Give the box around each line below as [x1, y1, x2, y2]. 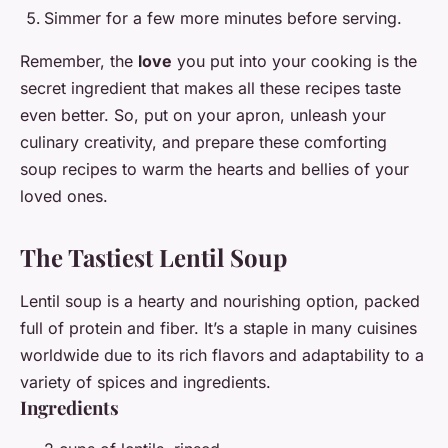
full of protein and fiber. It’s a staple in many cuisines [20, 318, 417, 339]
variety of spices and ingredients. [20, 372, 271, 393]
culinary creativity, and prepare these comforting [20, 132, 387, 153]
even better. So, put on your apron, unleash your [20, 105, 386, 126]
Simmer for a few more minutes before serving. [44, 8, 402, 29]
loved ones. [20, 186, 108, 207]
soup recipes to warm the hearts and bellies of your [20, 159, 409, 180]
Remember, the [20, 51, 138, 72]
